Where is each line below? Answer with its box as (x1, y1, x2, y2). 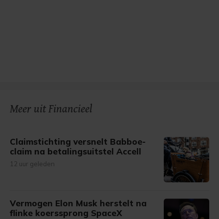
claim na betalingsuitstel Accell (10, 146, 141, 156)
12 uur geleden (10, 160, 55, 168)
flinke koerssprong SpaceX (10, 208, 122, 218)
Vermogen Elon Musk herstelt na (10, 198, 147, 208)
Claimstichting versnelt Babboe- (10, 136, 146, 147)
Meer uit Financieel (10, 103, 92, 116)
